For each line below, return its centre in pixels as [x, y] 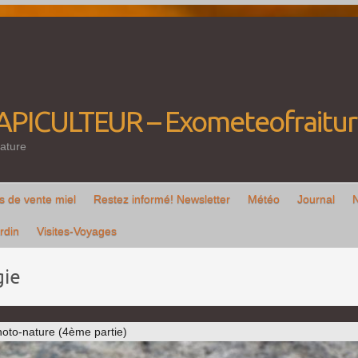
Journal [316, 199]
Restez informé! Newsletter [162, 199]
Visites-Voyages [77, 231]
